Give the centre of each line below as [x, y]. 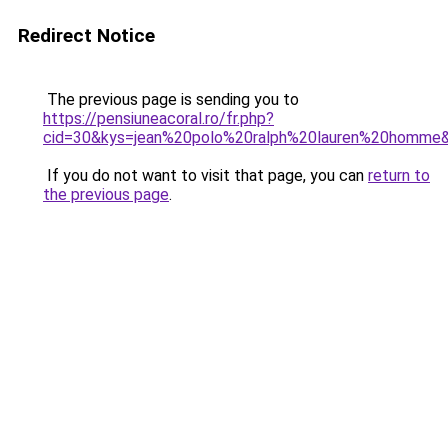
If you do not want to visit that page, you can [205, 175]
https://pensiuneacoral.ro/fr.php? [158, 118]
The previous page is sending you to [171, 99]
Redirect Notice [86, 35]
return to [399, 175]
